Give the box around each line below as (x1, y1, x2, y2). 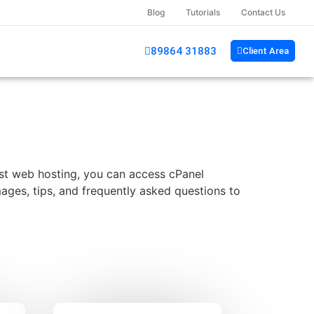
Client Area (243, 45, 289, 56)
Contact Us (241, 7, 285, 18)
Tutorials (186, 7, 220, 18)
